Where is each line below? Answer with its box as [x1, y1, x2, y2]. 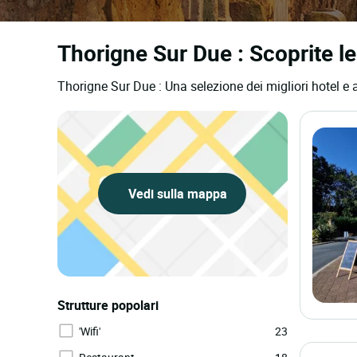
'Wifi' [79, 324, 100, 339]
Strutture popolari [57, 296, 159, 314]
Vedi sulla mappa [125, 185, 228, 202]
